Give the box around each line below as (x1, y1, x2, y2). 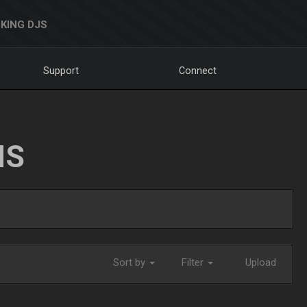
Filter (182, 256, 206, 269)
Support (43, 65, 79, 76)
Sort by (113, 256, 148, 269)
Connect (179, 65, 217, 76)
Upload (245, 256, 276, 269)
